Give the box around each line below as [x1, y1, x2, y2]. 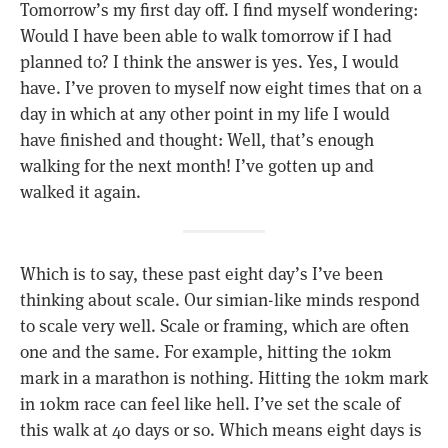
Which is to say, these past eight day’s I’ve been [20, 260, 383, 285]
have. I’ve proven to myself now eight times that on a [20, 74, 422, 99]
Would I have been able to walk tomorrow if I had [20, 22, 392, 47]
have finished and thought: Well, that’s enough [20, 126, 374, 151]
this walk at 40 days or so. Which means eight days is [20, 416, 422, 441]
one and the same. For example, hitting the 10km [20, 338, 392, 363]
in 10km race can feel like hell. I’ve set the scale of [20, 390, 401, 415]
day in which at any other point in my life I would [20, 100, 390, 125]
